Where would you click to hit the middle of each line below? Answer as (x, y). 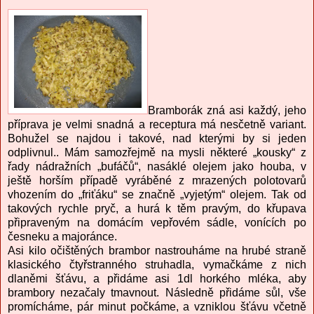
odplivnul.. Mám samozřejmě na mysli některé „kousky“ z (157, 153)
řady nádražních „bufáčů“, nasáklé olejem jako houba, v (157, 167)
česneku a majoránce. (62, 237)
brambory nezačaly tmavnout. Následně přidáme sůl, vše (157, 293)
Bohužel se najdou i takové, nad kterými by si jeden (157, 139)
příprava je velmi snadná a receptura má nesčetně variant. (157, 125)
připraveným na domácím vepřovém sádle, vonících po (157, 223)
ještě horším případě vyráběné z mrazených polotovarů (157, 181)
